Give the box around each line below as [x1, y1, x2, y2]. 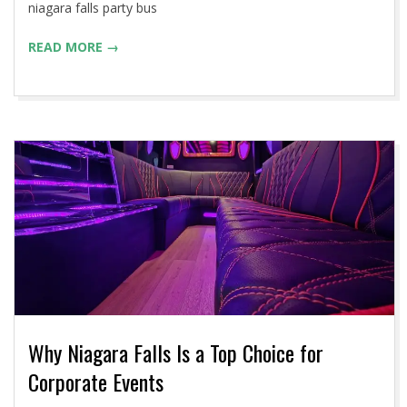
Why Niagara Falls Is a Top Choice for [28, 336, 323, 370]
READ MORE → [28, 38, 119, 56]
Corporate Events [28, 365, 164, 399]
